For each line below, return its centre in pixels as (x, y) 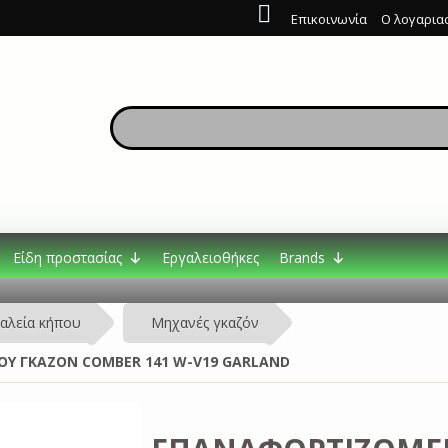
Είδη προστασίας (67, 257)
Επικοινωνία (329, 19)
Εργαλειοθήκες (210, 257)
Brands (302, 257)
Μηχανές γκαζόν (205, 322)
